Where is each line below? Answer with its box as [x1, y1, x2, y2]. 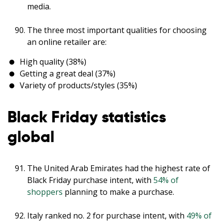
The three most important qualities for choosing [27, 24, 207, 36]
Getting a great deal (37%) [19, 68, 115, 79]
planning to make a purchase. [63, 186, 174, 197]
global [7, 126, 54, 147]
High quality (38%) [19, 56, 86, 67]
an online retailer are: [27, 36, 107, 47]
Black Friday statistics [7, 107, 166, 127]
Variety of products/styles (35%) [19, 79, 137, 91]
